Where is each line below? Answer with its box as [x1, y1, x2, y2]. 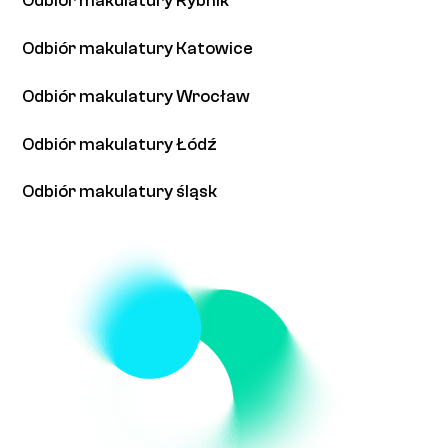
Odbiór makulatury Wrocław [22, 86, 251, 106]
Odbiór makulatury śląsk [22, 182, 218, 202]
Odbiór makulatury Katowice [22, 38, 254, 58]
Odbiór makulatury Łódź [22, 134, 218, 154]
